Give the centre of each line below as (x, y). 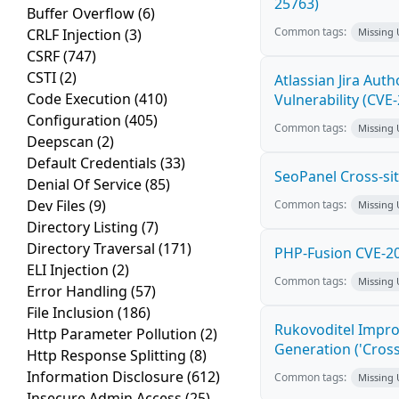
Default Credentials (94, 163)
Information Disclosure (107, 377)
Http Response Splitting (108, 356)
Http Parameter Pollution (114, 334)
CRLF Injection (76, 35)
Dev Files (58, 206)
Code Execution (81, 99)
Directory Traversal (93, 249)
